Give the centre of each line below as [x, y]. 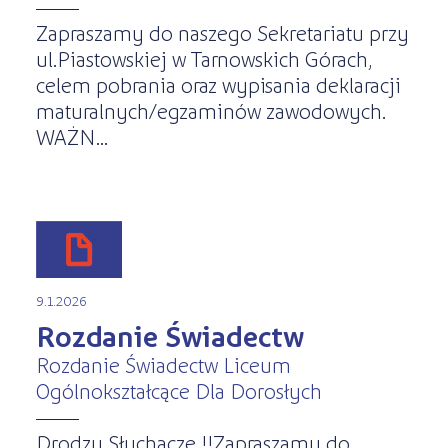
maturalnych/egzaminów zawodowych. [210, 110]
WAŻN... [71, 136]
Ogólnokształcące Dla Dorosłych [178, 389]
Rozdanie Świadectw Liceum [163, 363]
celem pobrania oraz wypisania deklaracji [218, 84]
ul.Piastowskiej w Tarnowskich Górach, [203, 58]
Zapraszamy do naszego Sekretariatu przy [222, 32]
